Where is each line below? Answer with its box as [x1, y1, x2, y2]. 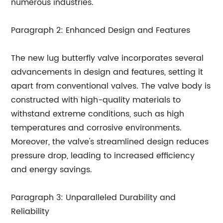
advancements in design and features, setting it [11, 66, 204, 79]
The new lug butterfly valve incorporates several [11, 52, 204, 65]
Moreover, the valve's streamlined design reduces [11, 135, 209, 148]
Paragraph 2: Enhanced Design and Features [11, 24, 191, 37]
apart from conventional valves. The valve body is [11, 80, 211, 93]
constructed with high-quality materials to [11, 94, 181, 107]
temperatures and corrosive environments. [11, 121, 182, 134]
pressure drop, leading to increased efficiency [11, 149, 195, 162]
